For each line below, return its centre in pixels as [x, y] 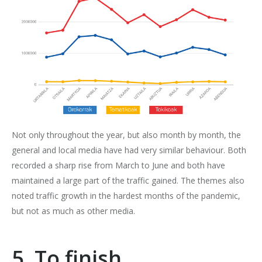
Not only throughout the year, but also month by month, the [126, 135]
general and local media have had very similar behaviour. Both [129, 150]
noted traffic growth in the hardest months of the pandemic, [126, 196]
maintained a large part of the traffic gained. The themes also [128, 181]
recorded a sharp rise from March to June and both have [118, 166]
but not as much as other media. [73, 211]
